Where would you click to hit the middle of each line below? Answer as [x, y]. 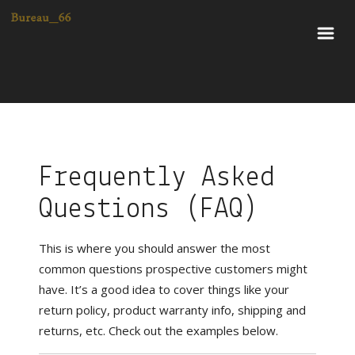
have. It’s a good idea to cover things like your [164, 289]
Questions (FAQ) [149, 210]
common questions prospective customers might [174, 269]
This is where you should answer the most [155, 248]
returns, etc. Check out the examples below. [159, 330]
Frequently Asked [157, 178]
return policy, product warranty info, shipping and [173, 310]
